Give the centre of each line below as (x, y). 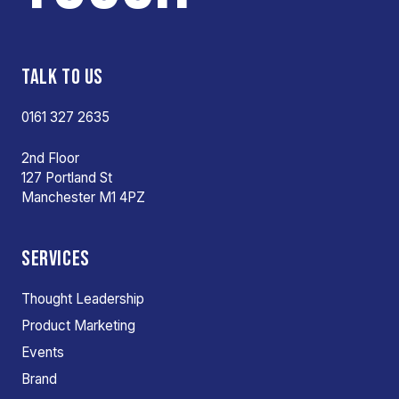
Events (43, 352)
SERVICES (56, 259)
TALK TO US (62, 77)
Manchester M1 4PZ (83, 197)
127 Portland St (67, 178)
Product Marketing (78, 326)
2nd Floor (50, 158)
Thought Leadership (83, 299)
